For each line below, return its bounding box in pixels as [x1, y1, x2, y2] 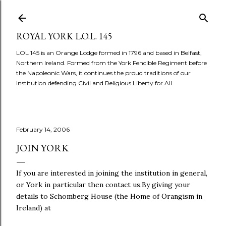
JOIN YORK [16, 141, 69, 154]
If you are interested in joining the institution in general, [16, 168, 207, 178]
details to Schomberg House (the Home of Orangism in [16, 192, 202, 201]
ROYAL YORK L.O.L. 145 [16, 30, 112, 42]
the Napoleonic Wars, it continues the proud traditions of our [16, 69, 191, 77]
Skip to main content [72, 6, 154, 19]
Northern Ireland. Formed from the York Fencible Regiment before [16, 59, 207, 67]
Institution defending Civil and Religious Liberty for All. [16, 79, 174, 87]
